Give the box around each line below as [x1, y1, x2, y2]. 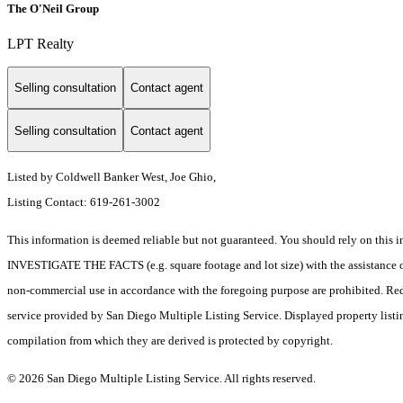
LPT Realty [7, 35, 74, 51]
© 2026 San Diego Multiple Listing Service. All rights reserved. [7, 372, 318, 386]
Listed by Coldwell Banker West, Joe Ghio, [7, 170, 216, 184]
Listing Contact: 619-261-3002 [7, 195, 163, 210]
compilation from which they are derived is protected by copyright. [7, 334, 336, 348]
